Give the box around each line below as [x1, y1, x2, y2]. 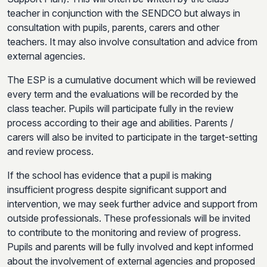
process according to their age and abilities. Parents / [7, 116, 234, 129]
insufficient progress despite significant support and [7, 183, 226, 195]
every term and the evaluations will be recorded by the [7, 88, 238, 100]
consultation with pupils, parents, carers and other [7, 21, 219, 33]
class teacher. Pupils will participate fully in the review [7, 102, 234, 114]
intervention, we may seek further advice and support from [7, 197, 257, 210]
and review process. [7, 145, 94, 157]
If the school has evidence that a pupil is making [7, 169, 212, 181]
